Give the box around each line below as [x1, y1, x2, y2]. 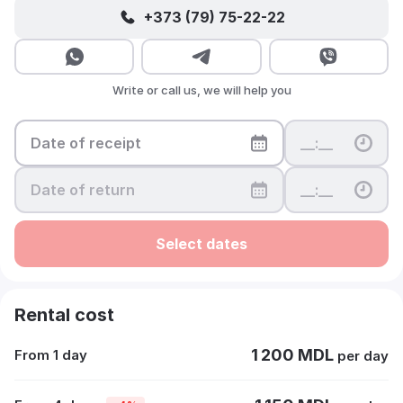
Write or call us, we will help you [112, 83, 291, 97]
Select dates [156, 234, 247, 253]
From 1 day [14, 346, 87, 363]
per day [337, 347, 389, 364]
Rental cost [14, 304, 114, 326]
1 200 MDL [251, 345, 337, 364]
